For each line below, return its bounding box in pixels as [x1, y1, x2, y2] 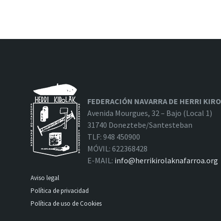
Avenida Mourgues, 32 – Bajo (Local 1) [87, 108, 212, 118]
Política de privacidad [31, 186, 89, 195]
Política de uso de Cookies [31, 199, 103, 208]
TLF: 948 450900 [87, 132, 140, 142]
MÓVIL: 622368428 [87, 144, 147, 153]
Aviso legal [31, 174, 59, 182]
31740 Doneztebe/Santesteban [87, 120, 192, 130]
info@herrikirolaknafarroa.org [114, 155, 218, 165]
